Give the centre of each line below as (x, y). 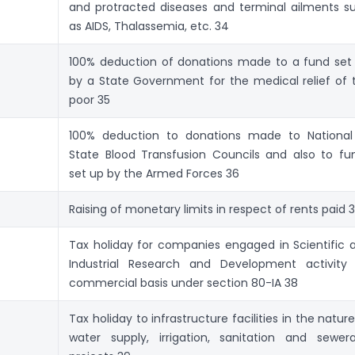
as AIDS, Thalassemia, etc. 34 (149, 26)
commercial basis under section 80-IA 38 (183, 282)
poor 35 (90, 99)
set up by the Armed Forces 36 (154, 173)
